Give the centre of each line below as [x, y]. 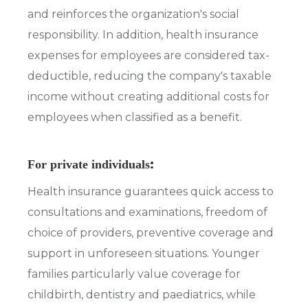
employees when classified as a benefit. [135, 118]
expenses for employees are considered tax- [148, 56]
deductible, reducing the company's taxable [150, 76]
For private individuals [89, 165]
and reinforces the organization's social [133, 14]
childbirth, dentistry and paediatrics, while [142, 294]
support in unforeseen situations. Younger [144, 253]
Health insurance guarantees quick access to [151, 191]
